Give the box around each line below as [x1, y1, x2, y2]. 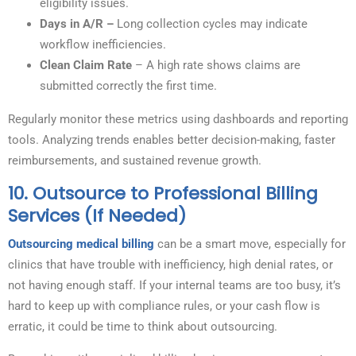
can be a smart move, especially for [154, 237, 346, 252]
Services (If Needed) [8, 203, 186, 229]
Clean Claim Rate [40, 58, 135, 73]
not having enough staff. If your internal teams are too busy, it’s [8, 278, 341, 293]
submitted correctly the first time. [40, 79, 217, 94]
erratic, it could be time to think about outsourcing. [8, 319, 277, 335]
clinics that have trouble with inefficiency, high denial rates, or [8, 257, 333, 273]
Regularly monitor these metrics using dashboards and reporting [8, 112, 348, 127]
